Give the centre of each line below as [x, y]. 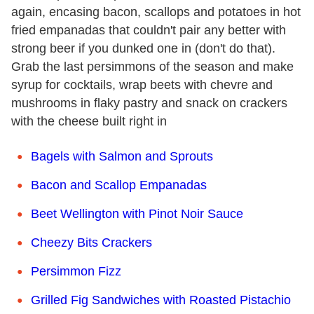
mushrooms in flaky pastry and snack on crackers [149, 103]
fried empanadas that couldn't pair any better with [149, 30]
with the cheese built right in [89, 121]
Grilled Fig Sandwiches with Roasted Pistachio [161, 300]
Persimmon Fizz [76, 271]
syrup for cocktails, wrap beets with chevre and [142, 84]
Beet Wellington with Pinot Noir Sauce [137, 213]
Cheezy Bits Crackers [91, 242]
